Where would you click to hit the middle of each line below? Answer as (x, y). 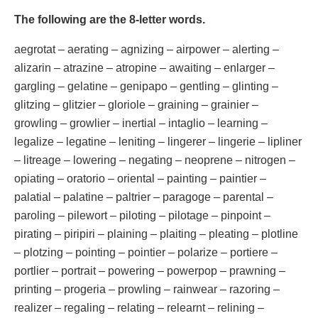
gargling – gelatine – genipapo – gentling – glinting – (146, 86)
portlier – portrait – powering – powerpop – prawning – (150, 270)
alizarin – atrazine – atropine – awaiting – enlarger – (144, 67)
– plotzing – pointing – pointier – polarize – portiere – (146, 252)
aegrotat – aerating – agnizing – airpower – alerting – (147, 49)
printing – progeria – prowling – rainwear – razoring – (147, 289)
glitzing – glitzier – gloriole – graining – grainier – (136, 104)
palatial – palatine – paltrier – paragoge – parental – (144, 197)
